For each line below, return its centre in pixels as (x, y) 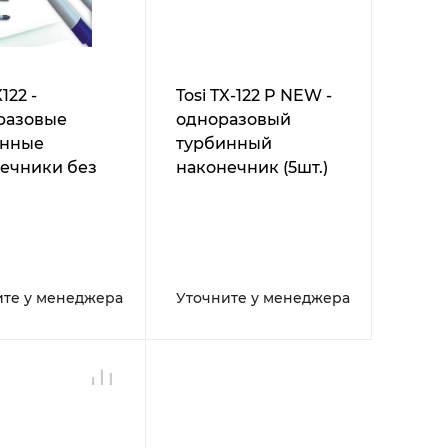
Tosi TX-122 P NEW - (253, 96)
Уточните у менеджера (262, 298)
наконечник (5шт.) (251, 168)
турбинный (223, 144)
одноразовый (233, 120)
